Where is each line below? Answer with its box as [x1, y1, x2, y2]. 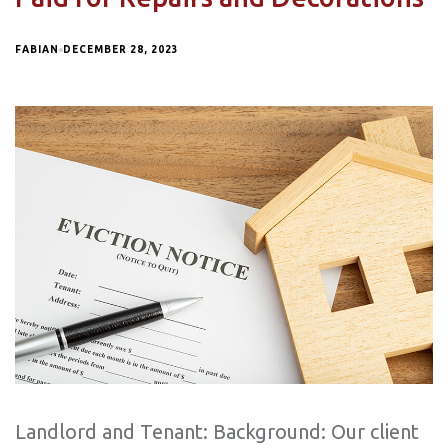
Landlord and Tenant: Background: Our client [15, 420, 419, 444]
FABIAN [15, 44, 59, 55]
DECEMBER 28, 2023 [63, 44, 179, 55]
